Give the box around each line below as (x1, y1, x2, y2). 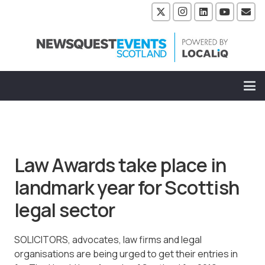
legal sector (14, 196, 115, 223)
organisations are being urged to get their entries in (14, 247, 238, 260)
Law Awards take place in (14, 151, 227, 178)
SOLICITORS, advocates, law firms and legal (14, 232, 202, 246)
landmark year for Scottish (14, 174, 240, 201)
